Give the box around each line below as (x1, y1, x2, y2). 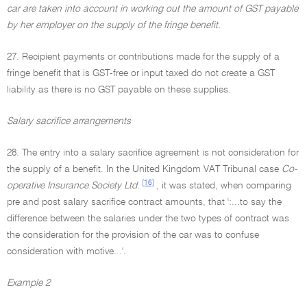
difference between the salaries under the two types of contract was (7, 214, 289, 223)
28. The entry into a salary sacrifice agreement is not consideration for (7, 148, 299, 158)
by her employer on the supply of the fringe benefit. (7, 21, 221, 30)
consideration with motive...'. (7, 247, 126, 256)
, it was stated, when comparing (156, 181, 291, 191)
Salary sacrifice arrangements (7, 116, 131, 126)
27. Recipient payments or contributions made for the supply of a (7, 52, 280, 62)
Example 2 (7, 278, 50, 288)
